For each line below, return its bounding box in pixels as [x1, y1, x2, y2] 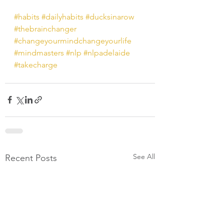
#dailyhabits [41, 11, 83, 21]
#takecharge [14, 59, 57, 69]
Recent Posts [5, 152, 57, 163]
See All [133, 151, 155, 161]
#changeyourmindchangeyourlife [14, 35, 131, 45]
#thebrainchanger [14, 23, 76, 33]
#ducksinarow [85, 11, 134, 21]
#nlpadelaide [83, 47, 130, 57]
